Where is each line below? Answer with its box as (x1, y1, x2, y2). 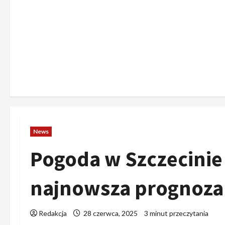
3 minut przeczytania (144, 209, 208, 217)
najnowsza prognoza (30, 175, 223, 201)
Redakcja (39, 209, 67, 217)
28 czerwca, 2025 (82, 209, 139, 217)
